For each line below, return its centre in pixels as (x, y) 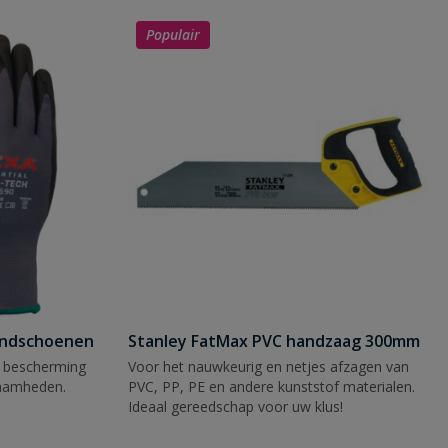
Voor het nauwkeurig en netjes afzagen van (268, 366)
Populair (173, 34)
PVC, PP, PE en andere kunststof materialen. (271, 386)
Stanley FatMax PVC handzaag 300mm (274, 341)
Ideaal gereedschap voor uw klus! (235, 406)
